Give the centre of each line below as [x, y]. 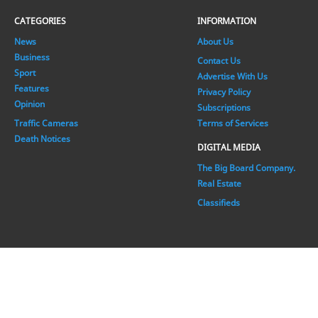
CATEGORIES [40, 21]
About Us [216, 42]
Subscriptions [224, 108]
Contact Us [219, 61]
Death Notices [42, 139]
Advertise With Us [233, 77]
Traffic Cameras [46, 124]
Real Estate [220, 184]
